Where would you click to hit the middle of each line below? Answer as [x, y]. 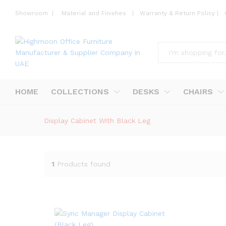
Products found [84, 164]
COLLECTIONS [80, 91]
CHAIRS [198, 91]
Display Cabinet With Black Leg [97, 120]
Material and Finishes [95, 13]
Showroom [33, 13]
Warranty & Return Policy [176, 13]
